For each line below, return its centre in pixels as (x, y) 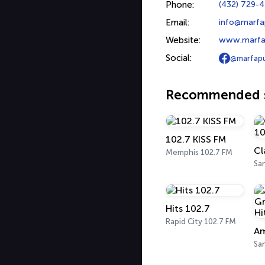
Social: (179, 58)
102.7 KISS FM (196, 139)
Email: (177, 22)
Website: (183, 40)
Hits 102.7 (188, 209)
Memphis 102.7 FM (199, 152)
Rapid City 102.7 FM (201, 222)
